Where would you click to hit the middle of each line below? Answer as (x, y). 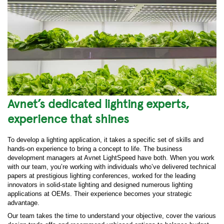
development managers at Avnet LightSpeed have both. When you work (111, 158)
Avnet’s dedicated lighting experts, (98, 103)
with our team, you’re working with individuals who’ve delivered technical (112, 167)
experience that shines (68, 118)
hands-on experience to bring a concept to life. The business (95, 149)
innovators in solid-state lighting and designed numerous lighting (100, 185)
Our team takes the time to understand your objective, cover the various (112, 216)
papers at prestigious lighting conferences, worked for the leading (101, 176)
